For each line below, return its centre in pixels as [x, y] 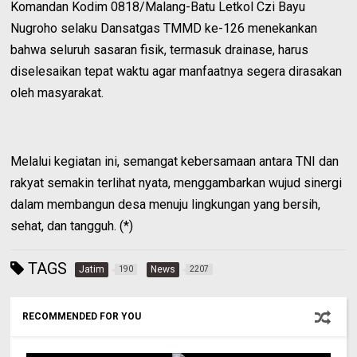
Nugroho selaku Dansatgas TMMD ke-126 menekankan [164, 28]
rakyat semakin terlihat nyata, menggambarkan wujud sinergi [177, 182]
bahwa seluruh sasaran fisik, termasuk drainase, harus [160, 49]
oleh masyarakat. [57, 92]
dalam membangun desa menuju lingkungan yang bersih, [166, 204]
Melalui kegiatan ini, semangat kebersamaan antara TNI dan [175, 161]
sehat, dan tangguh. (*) [72, 226]
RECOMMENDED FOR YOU [82, 316]
